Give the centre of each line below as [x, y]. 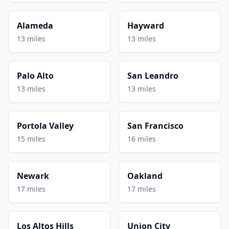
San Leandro [153, 75]
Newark [33, 176]
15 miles [31, 139]
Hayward [146, 25]
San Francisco [155, 125]
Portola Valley [45, 125]
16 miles [142, 139]
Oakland [145, 176]
